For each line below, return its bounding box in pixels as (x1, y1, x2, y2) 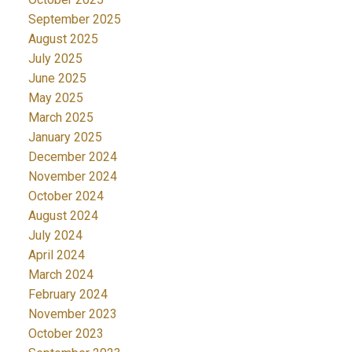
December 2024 (27, 149, 117, 165)
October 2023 (27, 326, 104, 342)
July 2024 (27, 228, 82, 244)
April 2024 (27, 247, 85, 263)
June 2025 (27, 71, 86, 86)
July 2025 (27, 51, 82, 67)
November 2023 (27, 306, 117, 322)
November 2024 (27, 169, 117, 185)
